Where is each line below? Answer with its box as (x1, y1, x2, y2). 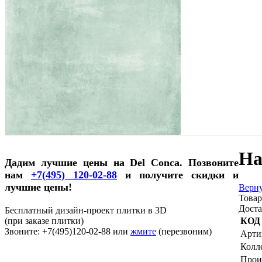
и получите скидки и (117, 168, 239, 181)
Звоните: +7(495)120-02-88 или (5, 226, 130, 236)
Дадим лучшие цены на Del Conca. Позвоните (5, 156, 239, 168)
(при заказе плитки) (5, 215, 84, 226)
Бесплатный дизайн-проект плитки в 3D (5, 205, 167, 215)
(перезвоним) (158, 226, 212, 236)
